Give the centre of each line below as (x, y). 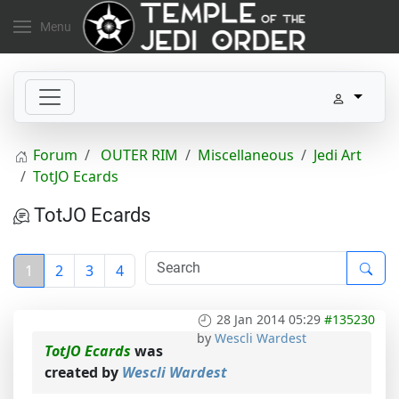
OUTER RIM (139, 155)
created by (83, 372)
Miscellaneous (246, 155)
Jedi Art (338, 155)
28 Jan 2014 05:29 (269, 319)
